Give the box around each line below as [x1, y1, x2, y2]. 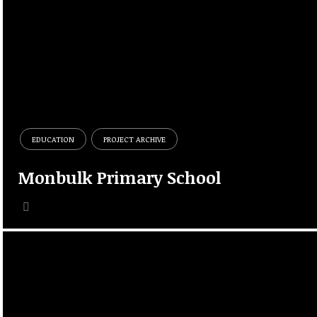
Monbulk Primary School [18, 165, 221, 189]
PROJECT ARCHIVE [103, 133, 166, 144]
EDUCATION [32, 133, 75, 144]
